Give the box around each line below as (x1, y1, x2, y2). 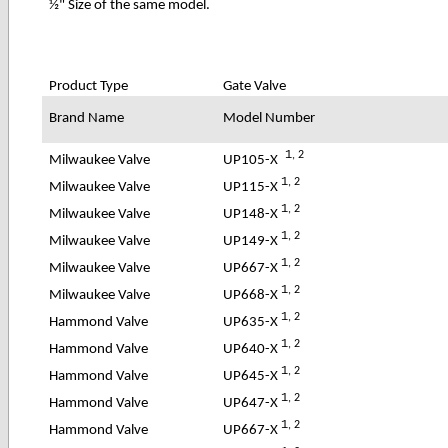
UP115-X (223, 179, 279, 195)
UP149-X (223, 233, 282, 249)
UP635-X (223, 314, 282, 330)
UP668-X (223, 287, 282, 303)
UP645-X (223, 368, 282, 384)
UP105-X (223, 152, 279, 168)
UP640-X (223, 341, 282, 357)
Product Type (49, 78, 129, 94)
